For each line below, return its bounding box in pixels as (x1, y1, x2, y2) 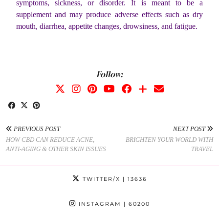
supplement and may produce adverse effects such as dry (16, 10, 203, 19)
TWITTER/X (80, 175, 120, 183)
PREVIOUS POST (12, 125, 60, 133)
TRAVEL (191, 145, 213, 153)
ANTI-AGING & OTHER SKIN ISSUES (6, 145, 106, 153)
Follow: (96, 69, 123, 80)
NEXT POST (173, 125, 207, 133)
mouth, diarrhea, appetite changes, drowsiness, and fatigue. (16, 22, 199, 31)
